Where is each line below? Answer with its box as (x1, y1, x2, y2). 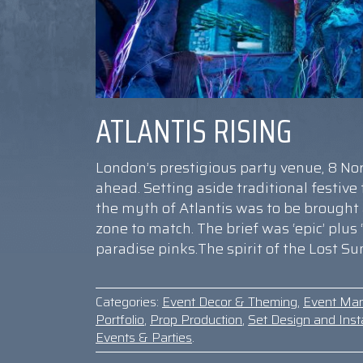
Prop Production (150, 310, 242, 331)
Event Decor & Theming (162, 292, 297, 313)
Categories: (96, 292, 159, 313)
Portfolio (96, 310, 144, 331)
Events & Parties (96, 327, 192, 348)
